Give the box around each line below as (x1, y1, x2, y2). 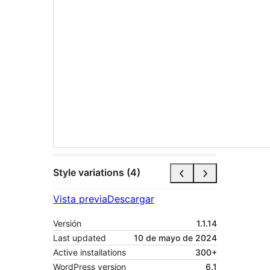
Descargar (107, 192, 154, 205)
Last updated (53, 232, 106, 243)
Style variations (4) (53, 166, 140, 179)
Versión (53, 218, 81, 228)
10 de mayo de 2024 (134, 232, 217, 243)
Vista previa (53, 192, 107, 205)
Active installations (53, 246, 126, 257)
